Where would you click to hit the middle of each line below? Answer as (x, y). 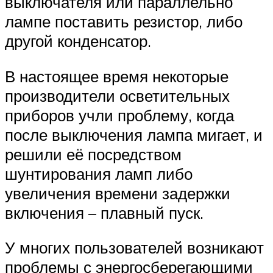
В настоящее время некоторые (117, 76)
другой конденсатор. (78, 41)
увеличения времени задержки (118, 193)
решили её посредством (93, 154)
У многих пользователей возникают (134, 248)
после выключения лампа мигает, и (134, 134)
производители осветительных (117, 95)
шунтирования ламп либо (99, 173)
